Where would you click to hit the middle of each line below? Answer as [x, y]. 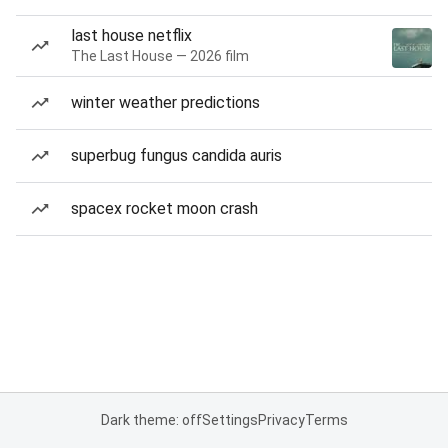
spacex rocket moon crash [164, 208]
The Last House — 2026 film [160, 56]
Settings [229, 420]
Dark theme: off [151, 420]
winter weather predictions [165, 102]
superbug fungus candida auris [176, 155]
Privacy [281, 420]
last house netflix [131, 35]
